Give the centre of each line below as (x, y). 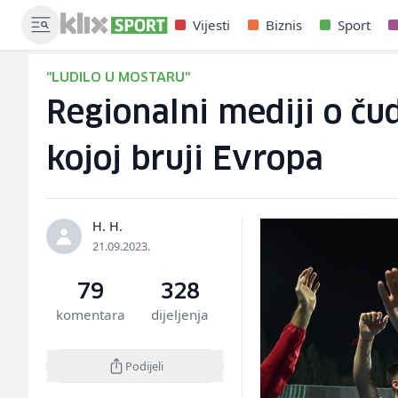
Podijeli (144, 366)
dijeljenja (179, 314)
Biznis (284, 25)
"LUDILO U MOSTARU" (118, 78)
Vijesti (212, 25)
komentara (91, 314)
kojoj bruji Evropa (185, 160)
